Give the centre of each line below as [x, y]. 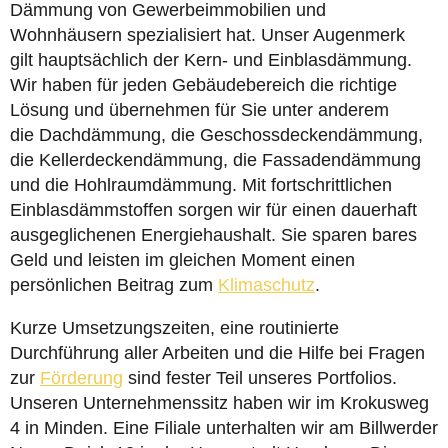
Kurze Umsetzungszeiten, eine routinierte [174, 328]
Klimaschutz [266, 285]
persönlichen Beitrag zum [114, 285]
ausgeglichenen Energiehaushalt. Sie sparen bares [213, 235]
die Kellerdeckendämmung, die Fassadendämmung [215, 160]
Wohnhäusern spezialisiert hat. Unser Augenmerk [207, 35]
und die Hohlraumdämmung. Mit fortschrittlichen [201, 185]
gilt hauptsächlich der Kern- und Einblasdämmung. [211, 60]
